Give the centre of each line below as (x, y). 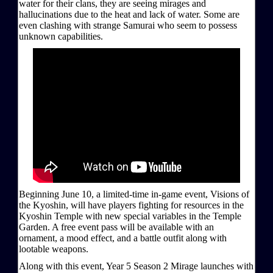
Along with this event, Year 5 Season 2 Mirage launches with (136, 266)
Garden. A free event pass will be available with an (116, 227)
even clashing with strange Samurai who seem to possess (128, 26)
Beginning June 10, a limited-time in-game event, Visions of (134, 194)
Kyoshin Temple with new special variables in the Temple (130, 216)
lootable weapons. (54, 249)
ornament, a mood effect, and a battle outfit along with (123, 238)
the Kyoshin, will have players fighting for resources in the (131, 205)
